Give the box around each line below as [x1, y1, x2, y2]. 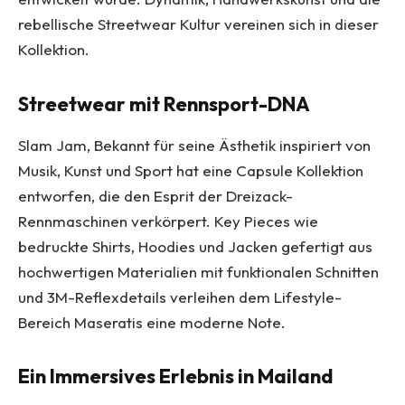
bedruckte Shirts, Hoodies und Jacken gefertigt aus [18, 236, 372, 256]
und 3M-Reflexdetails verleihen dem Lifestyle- [18, 287, 342, 306]
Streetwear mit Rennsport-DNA [18, 90, 310, 117]
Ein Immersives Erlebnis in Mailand [18, 363, 333, 390]
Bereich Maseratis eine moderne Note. [18, 312, 286, 332]
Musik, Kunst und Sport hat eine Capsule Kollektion [18, 160, 363, 180]
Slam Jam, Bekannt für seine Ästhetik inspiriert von [18, 135, 371, 155]
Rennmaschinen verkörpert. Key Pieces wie [18, 211, 318, 231]
